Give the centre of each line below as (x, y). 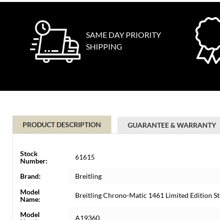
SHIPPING (104, 46)
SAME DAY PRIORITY (124, 35)
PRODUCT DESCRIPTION (62, 124)
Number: (34, 161)
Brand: (30, 176)
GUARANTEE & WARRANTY (172, 125)
